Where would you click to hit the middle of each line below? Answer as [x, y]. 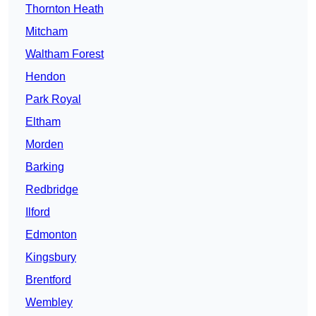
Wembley [49, 303]
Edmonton [51, 235]
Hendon [45, 77]
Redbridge [52, 190]
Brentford [48, 280]
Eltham [43, 122]
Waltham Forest [65, 54]
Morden [44, 145]
